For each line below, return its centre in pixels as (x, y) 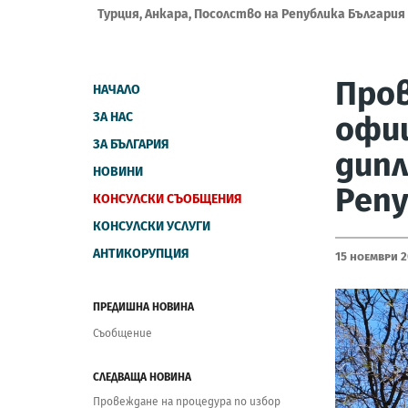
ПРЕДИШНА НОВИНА (143, 307)
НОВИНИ (118, 172)
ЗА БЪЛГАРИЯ (131, 144)
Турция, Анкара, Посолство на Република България (251, 14)
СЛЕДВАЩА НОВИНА (142, 377)
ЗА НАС (113, 117)
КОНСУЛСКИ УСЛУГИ (152, 226)
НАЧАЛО (117, 90)
